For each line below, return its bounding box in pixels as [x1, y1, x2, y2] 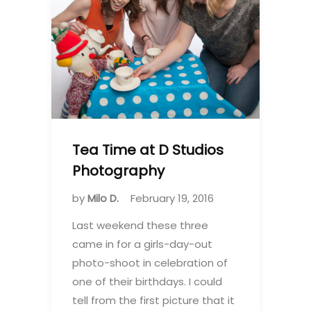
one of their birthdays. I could [72, 274, 222, 289]
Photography [72, 160, 165, 180]
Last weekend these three [72, 217, 208, 233]
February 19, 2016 [131, 190, 214, 205]
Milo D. [87, 190, 121, 205]
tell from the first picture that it [72, 292, 235, 308]
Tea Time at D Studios [72, 140, 224, 160]
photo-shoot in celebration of [72, 255, 228, 270]
